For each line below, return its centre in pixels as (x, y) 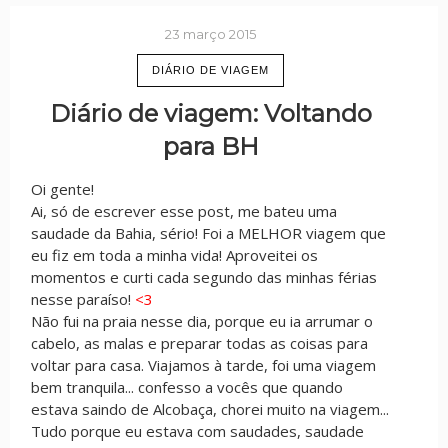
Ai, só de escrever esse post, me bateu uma (184, 210)
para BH (210, 146)
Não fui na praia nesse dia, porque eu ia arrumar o (202, 320)
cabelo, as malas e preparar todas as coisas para (199, 342)
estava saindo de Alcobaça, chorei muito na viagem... (210, 408)
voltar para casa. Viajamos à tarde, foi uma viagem (203, 364)
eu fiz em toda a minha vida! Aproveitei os (174, 254)
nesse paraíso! (83, 298)
